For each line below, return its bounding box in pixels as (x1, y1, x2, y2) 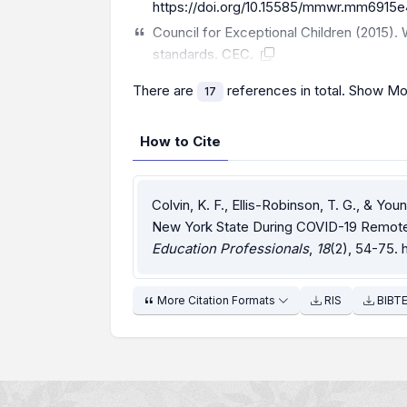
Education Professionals (152, 240, 309, 258)
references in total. (223, 82, 349, 99)
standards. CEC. (153, 45, 258, 63)
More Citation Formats (154, 293, 278, 308)
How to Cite (140, 133, 221, 151)
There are (133, 82, 197, 99)
